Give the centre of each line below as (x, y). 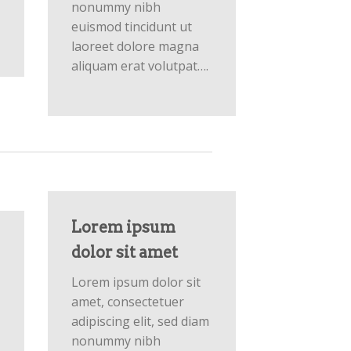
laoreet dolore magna (135, 46)
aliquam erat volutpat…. (140, 66)
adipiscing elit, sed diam (140, 321)
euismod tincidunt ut (132, 27)
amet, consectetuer (128, 301)
